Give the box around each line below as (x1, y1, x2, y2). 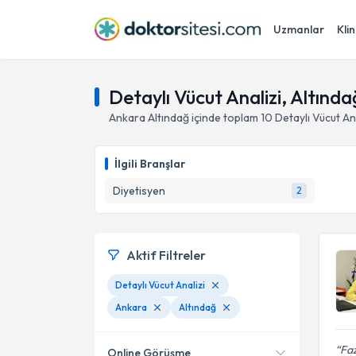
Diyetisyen (113, 184, 165, 198)
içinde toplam (189, 110, 258, 125)
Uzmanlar (273, 22, 324, 37)
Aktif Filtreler (126, 247, 206, 263)
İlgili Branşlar (114, 157, 185, 171)
